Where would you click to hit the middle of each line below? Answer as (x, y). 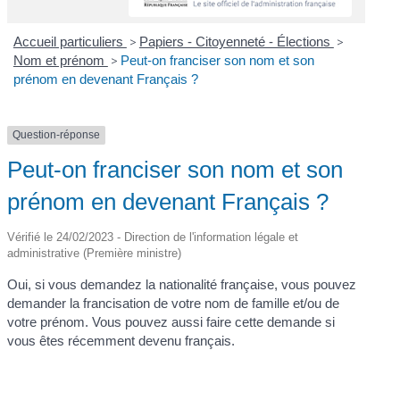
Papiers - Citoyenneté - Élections (236, 42)
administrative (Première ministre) (95, 253)
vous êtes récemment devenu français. (121, 340)
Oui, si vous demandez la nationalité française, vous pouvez (182, 284)
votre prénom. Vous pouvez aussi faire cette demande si (171, 321)
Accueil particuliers (70, 42)
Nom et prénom (60, 61)
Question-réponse (57, 135)
